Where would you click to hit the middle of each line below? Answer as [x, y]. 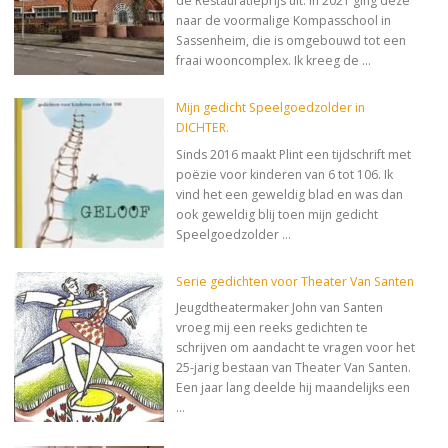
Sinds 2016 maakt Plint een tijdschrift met [294, 154]
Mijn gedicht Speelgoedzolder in [271, 108]
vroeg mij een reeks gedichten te [272, 328]
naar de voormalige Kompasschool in [284, 20]
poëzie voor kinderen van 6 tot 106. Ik [285, 174]
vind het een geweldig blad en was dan [290, 194]
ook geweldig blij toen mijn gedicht [277, 214]
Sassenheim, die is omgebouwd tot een [291, 40]
